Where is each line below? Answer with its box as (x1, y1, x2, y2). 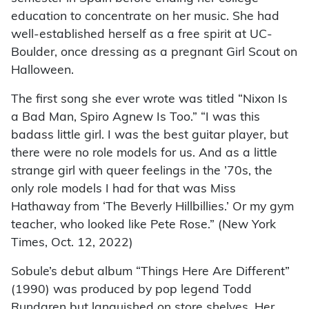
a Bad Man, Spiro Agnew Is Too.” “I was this (11, 111, 260, 123)
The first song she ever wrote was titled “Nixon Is (11, 93, 288, 106)
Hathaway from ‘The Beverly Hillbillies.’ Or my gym (11, 201, 294, 213)
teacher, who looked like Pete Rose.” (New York (11, 219, 276, 231)
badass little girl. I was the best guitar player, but (11, 129, 288, 141)
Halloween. (11, 64, 74, 77)
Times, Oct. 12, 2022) (11, 237, 133, 249)
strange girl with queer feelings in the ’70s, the (11, 165, 272, 177)
